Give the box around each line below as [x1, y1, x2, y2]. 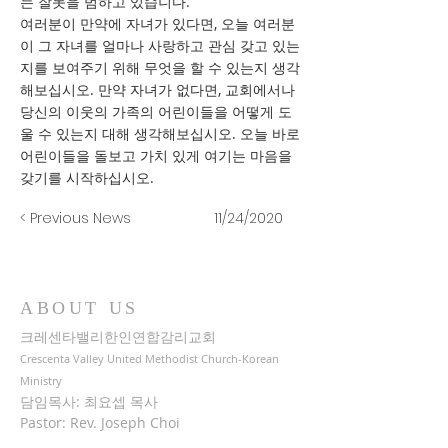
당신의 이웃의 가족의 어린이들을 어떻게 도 [20, 102, 292, 121]
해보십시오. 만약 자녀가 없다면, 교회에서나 [20, 80, 295, 99]
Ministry [20, 373, 62, 388]
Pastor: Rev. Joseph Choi [20, 413, 184, 432]
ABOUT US [20, 298, 139, 318]
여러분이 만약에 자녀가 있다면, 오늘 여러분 [20, 14, 295, 33]
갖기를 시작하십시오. [20, 168, 154, 187]
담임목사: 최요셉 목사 [20, 392, 158, 411]
